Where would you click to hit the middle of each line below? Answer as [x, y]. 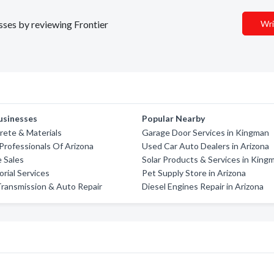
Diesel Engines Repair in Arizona [203, 186]
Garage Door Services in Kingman [206, 132]
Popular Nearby [174, 118]
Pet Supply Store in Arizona [194, 173]
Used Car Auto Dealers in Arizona [206, 146]
